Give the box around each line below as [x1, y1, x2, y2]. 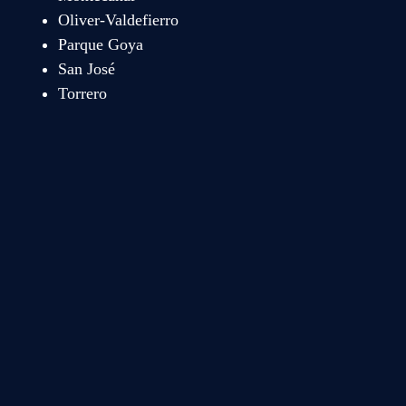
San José [57, 59, 115, 78]
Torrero [57, 83, 107, 102]
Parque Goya [57, 34, 143, 53]
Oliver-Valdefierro [57, 10, 179, 29]
